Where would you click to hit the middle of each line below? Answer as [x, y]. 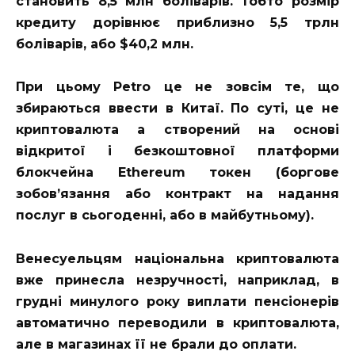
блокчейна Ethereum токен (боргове [177, 173]
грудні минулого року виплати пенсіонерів [177, 301]
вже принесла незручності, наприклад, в [177, 280]
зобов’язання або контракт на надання [177, 194]
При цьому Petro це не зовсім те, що [177, 87]
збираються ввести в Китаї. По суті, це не [177, 109]
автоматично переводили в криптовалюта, [177, 323]
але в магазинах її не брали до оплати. [156, 344]
